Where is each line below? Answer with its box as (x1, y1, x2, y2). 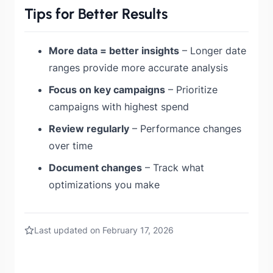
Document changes (49, 161, 142, 174)
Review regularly (49, 122, 129, 135)
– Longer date (179, 44, 246, 57)
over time (49, 140, 93, 152)
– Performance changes (129, 122, 241, 135)
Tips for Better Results (24, 5, 168, 23)
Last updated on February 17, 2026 (34, 225, 174, 236)
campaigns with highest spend (49, 101, 189, 113)
